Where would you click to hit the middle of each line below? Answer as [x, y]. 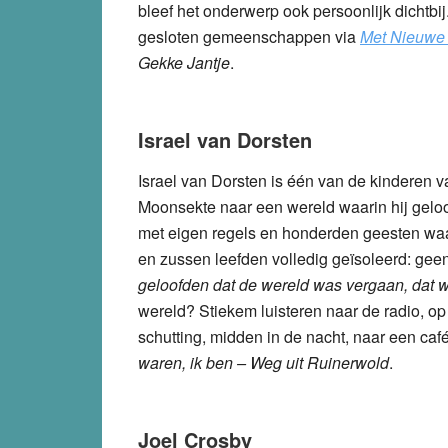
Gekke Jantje [184, 62]
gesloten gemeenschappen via [249, 36]
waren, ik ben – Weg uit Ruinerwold [263, 362]
